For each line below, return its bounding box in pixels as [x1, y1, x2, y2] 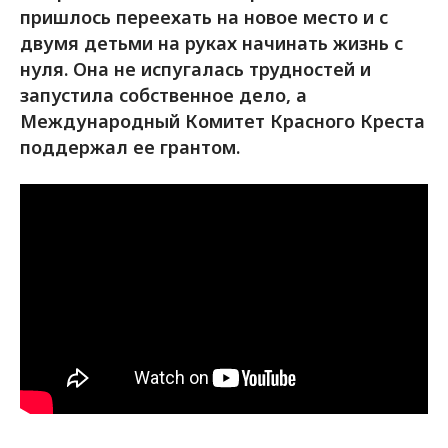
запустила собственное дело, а [20, 83, 307, 107]
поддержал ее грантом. [20, 135, 245, 159]
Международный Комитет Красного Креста [20, 109, 425, 133]
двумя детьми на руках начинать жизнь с [20, 31, 403, 55]
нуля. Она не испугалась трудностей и [20, 57, 371, 81]
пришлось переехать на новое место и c [20, 5, 388, 29]
